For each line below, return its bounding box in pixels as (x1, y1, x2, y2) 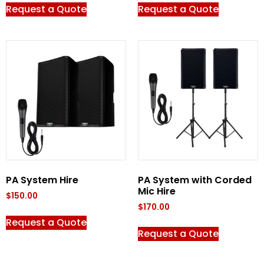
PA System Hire (6, 173, 78, 187)
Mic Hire (138, 184, 176, 198)
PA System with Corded (138, 173, 252, 187)
